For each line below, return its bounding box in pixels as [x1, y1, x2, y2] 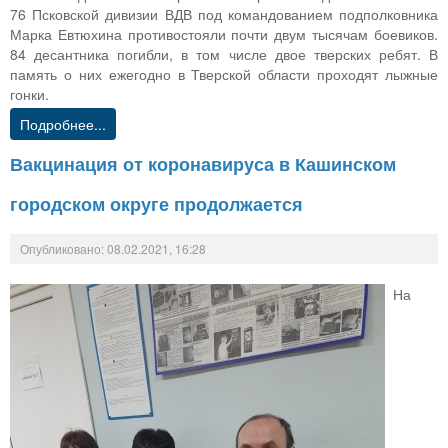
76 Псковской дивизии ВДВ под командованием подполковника [10, 4, 438, 25]
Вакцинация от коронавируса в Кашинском [10, 151, 396, 178]
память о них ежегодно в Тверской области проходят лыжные [10, 64, 438, 85]
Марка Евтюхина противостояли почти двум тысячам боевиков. [10, 24, 438, 45]
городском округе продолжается [10, 191, 303, 218]
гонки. [10, 84, 49, 105]
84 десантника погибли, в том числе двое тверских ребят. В [10, 44, 438, 65]
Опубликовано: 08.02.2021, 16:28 [20, 240, 206, 258]
